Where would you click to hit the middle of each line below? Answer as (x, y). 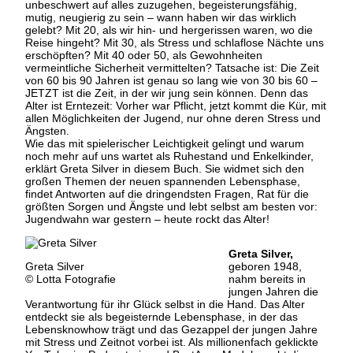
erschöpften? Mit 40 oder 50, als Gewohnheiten (144, 55)
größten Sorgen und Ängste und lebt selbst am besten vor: (171, 206)
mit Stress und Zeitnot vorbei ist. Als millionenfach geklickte (172, 342)
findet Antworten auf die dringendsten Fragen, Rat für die (167, 193)
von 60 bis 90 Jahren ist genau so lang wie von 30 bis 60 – (171, 80)
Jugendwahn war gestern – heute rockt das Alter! (147, 219)
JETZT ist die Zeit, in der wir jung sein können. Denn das (167, 93)
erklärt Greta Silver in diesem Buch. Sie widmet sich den (165, 168)
